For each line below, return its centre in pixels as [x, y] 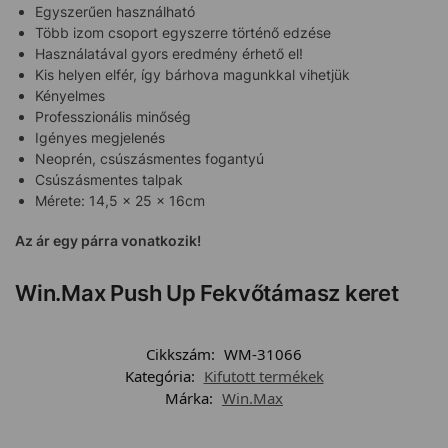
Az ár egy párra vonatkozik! [108, 241]
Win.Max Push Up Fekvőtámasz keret [207, 292]
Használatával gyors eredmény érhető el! [169, 53]
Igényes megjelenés [100, 137]
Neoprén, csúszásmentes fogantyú [149, 158]
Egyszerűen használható [115, 11]
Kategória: [161, 375]
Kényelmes [70, 95]
